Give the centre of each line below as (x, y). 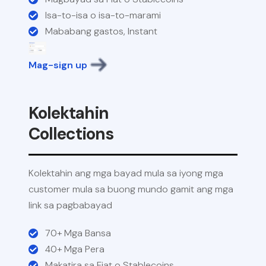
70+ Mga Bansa (78, 233)
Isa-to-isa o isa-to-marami (103, 15)
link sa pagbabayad (70, 205)
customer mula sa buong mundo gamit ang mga (131, 189)
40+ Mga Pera (75, 249)
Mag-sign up (58, 65)
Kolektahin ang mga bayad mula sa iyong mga (126, 173)
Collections (71, 134)
